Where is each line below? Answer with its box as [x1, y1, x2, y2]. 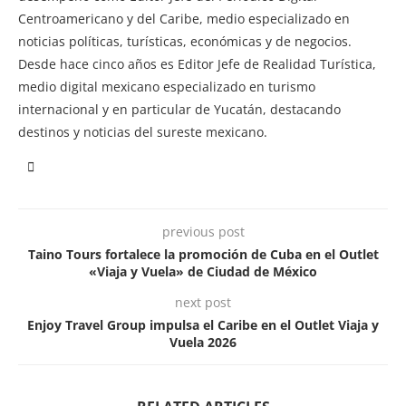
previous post [161, 222, 245, 240]
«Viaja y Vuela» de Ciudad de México [89, 262, 317, 280]
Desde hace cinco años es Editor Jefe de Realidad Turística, [18, 54, 376, 72]
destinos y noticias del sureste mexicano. [18, 122, 267, 140]
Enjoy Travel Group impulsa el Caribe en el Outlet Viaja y [27, 315, 379, 333]
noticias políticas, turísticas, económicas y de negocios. [18, 32, 352, 50]
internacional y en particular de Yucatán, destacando [18, 100, 341, 118]
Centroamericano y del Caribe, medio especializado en [18, 9, 350, 27]
